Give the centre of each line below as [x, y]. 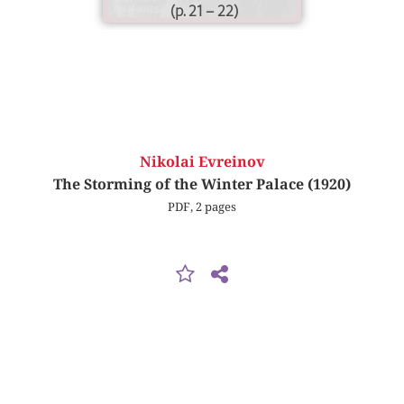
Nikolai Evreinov [202, 162]
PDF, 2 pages [202, 207]
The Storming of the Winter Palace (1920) [202, 185]
